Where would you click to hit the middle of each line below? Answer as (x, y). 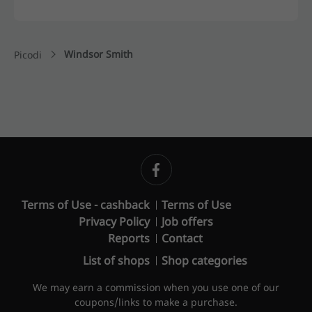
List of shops (116, 260)
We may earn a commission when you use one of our (156, 287)
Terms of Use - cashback (86, 205)
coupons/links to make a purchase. (156, 302)
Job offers (187, 221)
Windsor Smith (99, 54)
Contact (182, 238)
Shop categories (204, 260)
